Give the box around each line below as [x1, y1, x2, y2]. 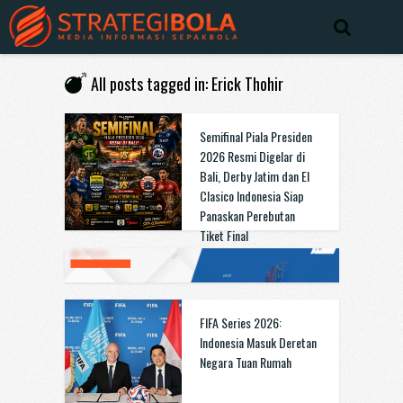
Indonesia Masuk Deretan [199, 333, 317, 352]
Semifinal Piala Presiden [199, 127, 312, 146]
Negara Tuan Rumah [199, 353, 291, 372]
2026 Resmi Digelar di [199, 147, 305, 166]
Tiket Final [199, 226, 248, 245]
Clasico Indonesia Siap [199, 186, 304, 205]
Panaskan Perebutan [199, 206, 295, 225]
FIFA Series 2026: [199, 313, 282, 332]
